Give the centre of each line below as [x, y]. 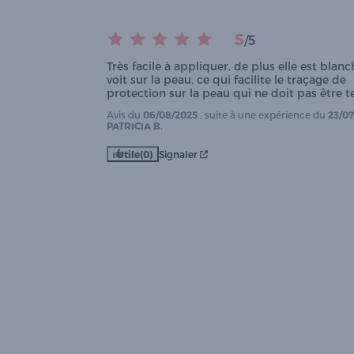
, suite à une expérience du [264, 115]
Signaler [178, 154]
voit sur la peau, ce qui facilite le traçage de [226, 79]
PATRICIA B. [134, 126]
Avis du [124, 115]
